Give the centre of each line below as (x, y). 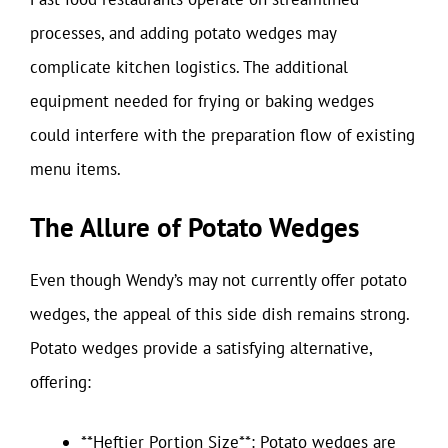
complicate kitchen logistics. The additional (189, 66)
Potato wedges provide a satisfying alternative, (201, 348)
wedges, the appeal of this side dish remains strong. (219, 314)
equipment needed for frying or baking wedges (202, 100)
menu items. (75, 168)
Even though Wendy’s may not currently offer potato (218, 280)
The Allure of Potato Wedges (194, 227)
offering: (60, 382)
